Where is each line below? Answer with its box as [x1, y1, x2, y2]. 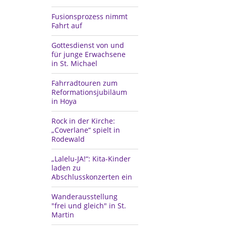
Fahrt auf [51, 20, 82, 30]
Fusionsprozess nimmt [51, 11, 128, 21]
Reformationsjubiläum [51, 87, 127, 97]
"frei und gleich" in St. [51, 200, 126, 210]
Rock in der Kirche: [51, 116, 115, 126]
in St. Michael [51, 58, 97, 68]
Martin [51, 209, 74, 219]
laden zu [51, 162, 81, 173]
